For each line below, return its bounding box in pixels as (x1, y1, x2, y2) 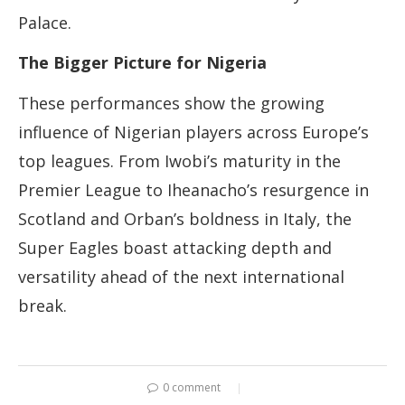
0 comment (163, 380, 221, 396)
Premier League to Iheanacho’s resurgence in (18, 179, 369, 202)
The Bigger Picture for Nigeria (18, 52, 267, 74)
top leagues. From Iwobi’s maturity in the (18, 150, 341, 173)
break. (18, 295, 67, 317)
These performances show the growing (18, 92, 325, 115)
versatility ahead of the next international (18, 266, 344, 288)
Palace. (18, 12, 71, 34)
